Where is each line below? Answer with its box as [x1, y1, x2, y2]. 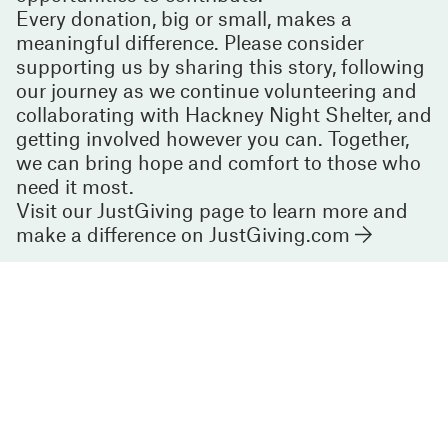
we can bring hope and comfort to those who [16, 149, 421, 174]
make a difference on [16, 221, 209, 246]
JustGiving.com [209, 221, 350, 246]
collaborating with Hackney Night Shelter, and [16, 101, 432, 126]
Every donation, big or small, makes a [16, 5, 352, 30]
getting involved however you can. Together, [16, 125, 409, 150]
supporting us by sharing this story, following [16, 53, 425, 78]
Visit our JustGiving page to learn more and [16, 197, 408, 222]
